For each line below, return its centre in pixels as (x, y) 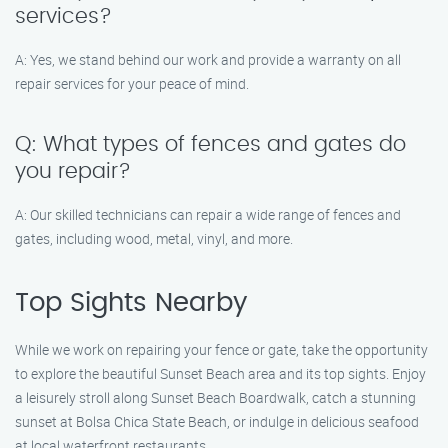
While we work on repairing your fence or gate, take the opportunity (221, 349)
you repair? (73, 171)
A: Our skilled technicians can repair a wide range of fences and (208, 214)
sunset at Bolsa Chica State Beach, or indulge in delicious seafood (217, 421)
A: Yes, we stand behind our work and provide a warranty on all (208, 59)
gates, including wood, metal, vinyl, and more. (154, 238)
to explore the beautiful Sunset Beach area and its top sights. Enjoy (220, 373)
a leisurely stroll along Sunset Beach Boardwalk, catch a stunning (215, 397)
